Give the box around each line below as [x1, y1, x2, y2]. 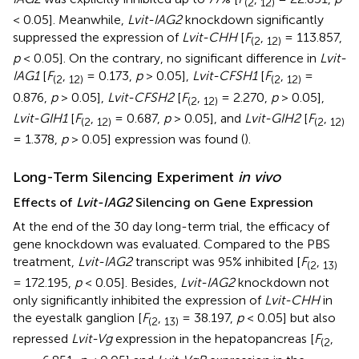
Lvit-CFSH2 [107, 89, 174, 105]
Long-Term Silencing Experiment [13, 167, 238, 186]
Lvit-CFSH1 [192, 68, 257, 84]
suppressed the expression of [13, 30, 182, 46]
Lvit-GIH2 [244, 110, 301, 126]
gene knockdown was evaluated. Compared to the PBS [13, 236, 330, 252]
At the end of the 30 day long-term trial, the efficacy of [13, 218, 329, 234]
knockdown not [235, 275, 329, 291]
